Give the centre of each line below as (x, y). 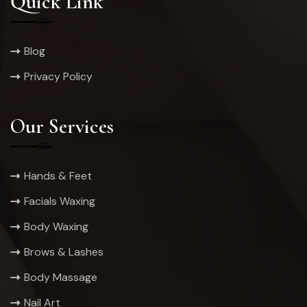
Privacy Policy (58, 77)
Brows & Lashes (64, 252)
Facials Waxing (60, 201)
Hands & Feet (58, 176)
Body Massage (61, 278)
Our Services (62, 127)
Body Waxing (56, 227)
